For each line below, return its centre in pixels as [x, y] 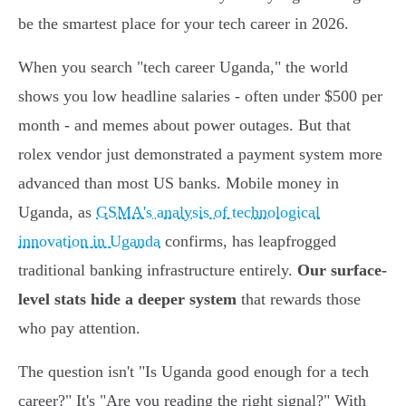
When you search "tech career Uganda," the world [183, 68]
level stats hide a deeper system [127, 300]
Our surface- [342, 271]
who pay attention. [79, 329]
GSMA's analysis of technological [208, 213]
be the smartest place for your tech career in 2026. [184, 24]
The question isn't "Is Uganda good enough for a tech [193, 372]
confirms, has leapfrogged [248, 242]
